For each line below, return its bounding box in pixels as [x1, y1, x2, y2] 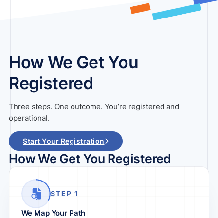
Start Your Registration [23, 137, 105, 145]
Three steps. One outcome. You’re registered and [9, 102, 179, 111]
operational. [9, 113, 50, 123]
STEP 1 [50, 189, 79, 198]
